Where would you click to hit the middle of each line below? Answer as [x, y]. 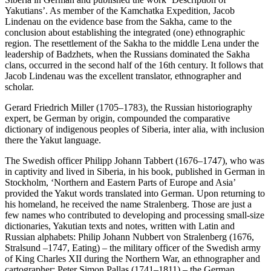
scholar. [19, 87]
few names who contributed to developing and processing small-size [135, 215]
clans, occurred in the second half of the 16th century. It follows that [134, 65]
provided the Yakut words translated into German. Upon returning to [135, 194]
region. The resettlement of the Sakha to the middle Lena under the [132, 44]
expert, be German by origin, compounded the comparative [117, 119]
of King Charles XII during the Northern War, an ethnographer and [132, 259]
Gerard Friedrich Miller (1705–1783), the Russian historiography [129, 108]
